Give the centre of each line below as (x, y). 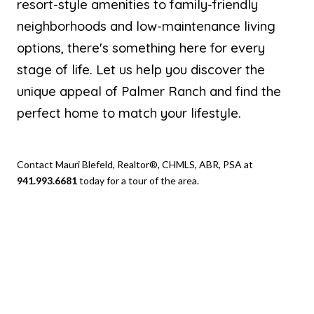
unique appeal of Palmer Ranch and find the (149, 91)
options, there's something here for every (141, 48)
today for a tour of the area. (138, 181)
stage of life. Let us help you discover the (141, 70)
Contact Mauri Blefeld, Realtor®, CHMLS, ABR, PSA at (135, 165)
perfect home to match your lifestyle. (129, 113)
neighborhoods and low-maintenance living (146, 26)
